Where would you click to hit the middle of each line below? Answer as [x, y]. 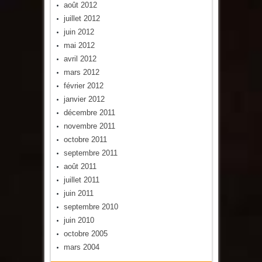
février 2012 [83, 85]
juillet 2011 [81, 180]
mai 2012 [79, 45]
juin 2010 [79, 220]
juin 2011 [78, 193]
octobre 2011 [85, 139]
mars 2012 [81, 72]
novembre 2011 [89, 126]
